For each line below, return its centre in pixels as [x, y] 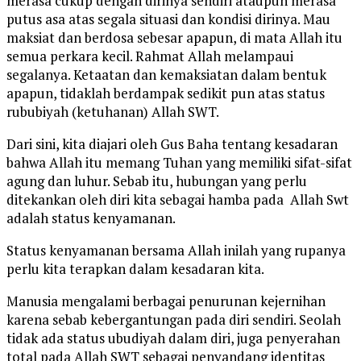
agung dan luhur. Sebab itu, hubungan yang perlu [157, 181]
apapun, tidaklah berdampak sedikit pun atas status [166, 93]
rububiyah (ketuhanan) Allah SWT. [113, 112]
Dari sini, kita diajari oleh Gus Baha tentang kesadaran [172, 144]
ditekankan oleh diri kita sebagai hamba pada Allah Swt [178, 200]
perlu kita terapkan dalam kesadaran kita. [135, 269]
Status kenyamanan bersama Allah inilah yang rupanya [176, 251]
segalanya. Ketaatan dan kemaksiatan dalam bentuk [166, 75]
